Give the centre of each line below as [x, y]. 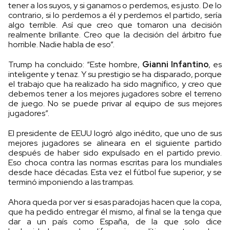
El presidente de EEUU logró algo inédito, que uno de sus [115, 133]
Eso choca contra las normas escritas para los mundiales [115, 163]
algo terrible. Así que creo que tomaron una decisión [115, 25]
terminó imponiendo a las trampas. [71, 182]
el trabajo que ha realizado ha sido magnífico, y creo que [115, 84]
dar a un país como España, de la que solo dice [115, 222]
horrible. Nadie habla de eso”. [61, 45]
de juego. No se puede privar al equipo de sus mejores [115, 104]
